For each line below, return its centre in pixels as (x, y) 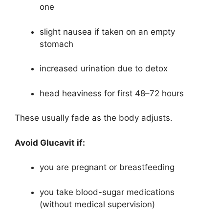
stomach (56, 44)
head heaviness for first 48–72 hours (112, 93)
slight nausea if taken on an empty (107, 32)
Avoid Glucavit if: (50, 142)
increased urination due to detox (104, 69)
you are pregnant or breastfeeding (107, 167)
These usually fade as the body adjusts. (94, 118)
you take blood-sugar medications (107, 192)
